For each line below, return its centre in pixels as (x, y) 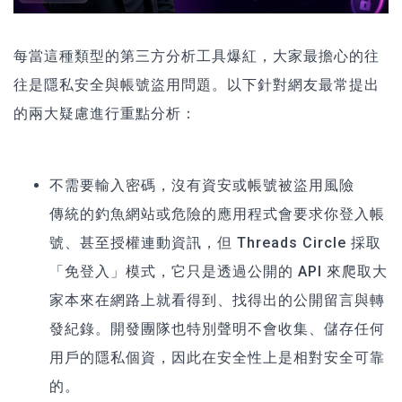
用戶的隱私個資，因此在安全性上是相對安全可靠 (217, 357)
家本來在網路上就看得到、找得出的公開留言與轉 (217, 300)
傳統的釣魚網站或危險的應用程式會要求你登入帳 (217, 214)
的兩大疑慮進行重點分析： (105, 113)
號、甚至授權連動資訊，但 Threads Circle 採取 (215, 242)
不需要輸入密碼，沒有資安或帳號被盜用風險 (202, 185)
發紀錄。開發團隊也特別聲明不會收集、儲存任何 (217, 328)
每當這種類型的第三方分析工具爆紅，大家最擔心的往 (197, 56)
